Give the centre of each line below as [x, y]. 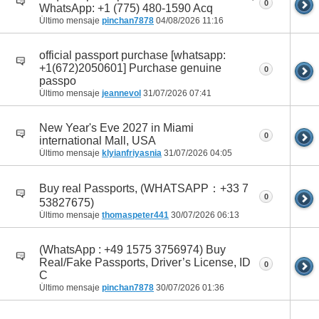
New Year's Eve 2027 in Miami [116, 127]
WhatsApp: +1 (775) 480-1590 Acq [126, 8]
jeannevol [121, 93]
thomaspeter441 [135, 215]
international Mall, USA [98, 140]
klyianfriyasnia [132, 153]
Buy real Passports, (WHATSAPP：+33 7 [144, 189]
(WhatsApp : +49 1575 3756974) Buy [132, 250]
